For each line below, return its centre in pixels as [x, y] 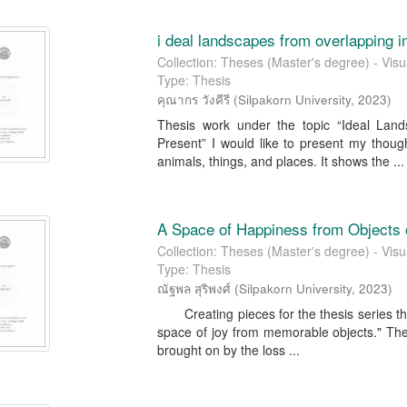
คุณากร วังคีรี [194, 99]
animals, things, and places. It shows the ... [281, 161]
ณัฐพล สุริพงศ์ [194, 288]
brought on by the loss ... [229, 350]
